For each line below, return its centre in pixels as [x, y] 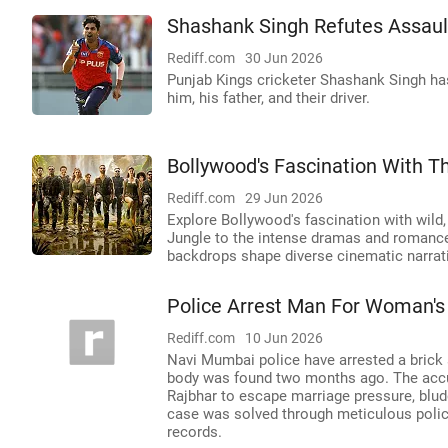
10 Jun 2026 [284, 338]
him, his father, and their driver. [268, 98]
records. [194, 432]
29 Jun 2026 [284, 198]
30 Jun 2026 [284, 58]
